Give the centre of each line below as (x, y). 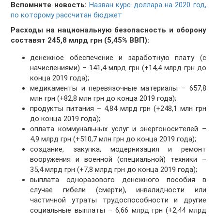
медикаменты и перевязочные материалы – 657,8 (118, 88)
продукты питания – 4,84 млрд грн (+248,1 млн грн (118, 109)
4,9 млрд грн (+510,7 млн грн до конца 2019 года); (113, 139)
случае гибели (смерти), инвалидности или (118, 190)
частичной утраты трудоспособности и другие (118, 200)
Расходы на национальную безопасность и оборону (108, 30)
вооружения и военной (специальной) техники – (118, 160)
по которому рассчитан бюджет (67, 15)
